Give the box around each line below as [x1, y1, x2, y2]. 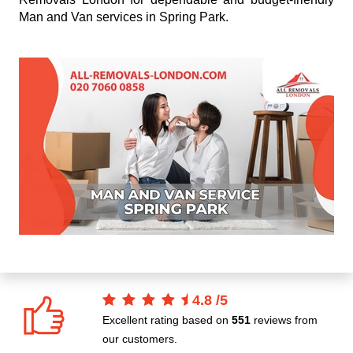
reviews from [251, 314, 318, 326]
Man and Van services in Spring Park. [19, 10, 229, 24]
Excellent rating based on [102, 314, 232, 326]
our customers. [102, 333, 177, 345]
